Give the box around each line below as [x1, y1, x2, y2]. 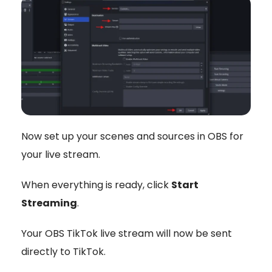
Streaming [21, 195, 77, 210]
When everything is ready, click [21, 177, 171, 192]
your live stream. [21, 147, 100, 161]
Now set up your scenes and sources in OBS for [21, 129, 243, 143]
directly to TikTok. [21, 244, 106, 259]
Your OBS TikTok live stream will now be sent [21, 226, 232, 240]
